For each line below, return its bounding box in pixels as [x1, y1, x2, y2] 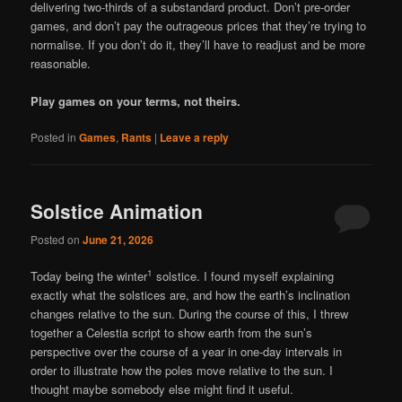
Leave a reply [160, 129, 230, 146]
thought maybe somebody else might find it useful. [31, 380, 294, 398]
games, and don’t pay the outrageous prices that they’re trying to [31, 16, 367, 34]
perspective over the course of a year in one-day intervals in [31, 342, 343, 360]
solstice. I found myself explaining [153, 267, 335, 284]
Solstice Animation [31, 197, 204, 225]
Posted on [31, 231, 83, 247]
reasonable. [31, 54, 92, 72]
